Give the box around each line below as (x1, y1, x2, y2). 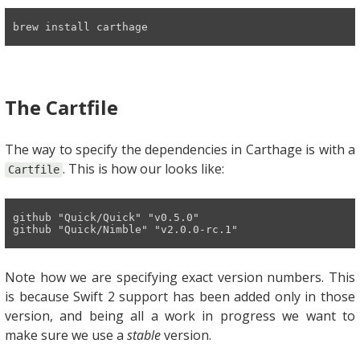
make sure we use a (5, 325, 127, 344)
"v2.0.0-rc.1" (154, 223, 238, 235)
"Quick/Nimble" (58, 223, 148, 235)
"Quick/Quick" (58, 211, 141, 223)
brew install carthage (13, 20, 148, 33)
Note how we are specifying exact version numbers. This (5, 268, 355, 286)
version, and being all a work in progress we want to (5, 306, 355, 325)
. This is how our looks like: (63, 159, 224, 178)
